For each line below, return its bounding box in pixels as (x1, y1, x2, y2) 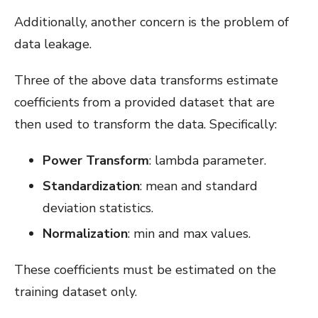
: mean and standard (140, 177, 258, 194)
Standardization (43, 177, 140, 194)
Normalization (43, 224, 128, 242)
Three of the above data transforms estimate (14, 71, 278, 89)
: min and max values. (128, 224, 251, 242)
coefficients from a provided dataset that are (14, 93, 275, 111)
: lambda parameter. (149, 151, 266, 169)
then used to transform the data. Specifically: (14, 115, 277, 133)
